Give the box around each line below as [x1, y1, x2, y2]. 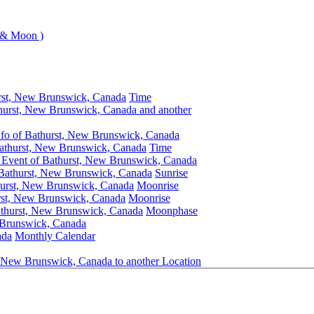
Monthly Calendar [15, 230, 95, 242]
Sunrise [155, 167, 188, 179]
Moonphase [146, 205, 198, 217]
